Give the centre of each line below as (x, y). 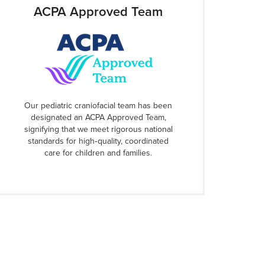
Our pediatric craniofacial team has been (98, 105)
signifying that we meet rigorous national (98, 129)
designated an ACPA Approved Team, (98, 117)
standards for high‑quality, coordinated (98, 141)
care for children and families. (98, 153)
